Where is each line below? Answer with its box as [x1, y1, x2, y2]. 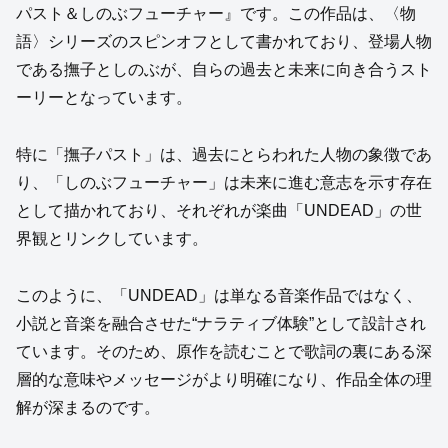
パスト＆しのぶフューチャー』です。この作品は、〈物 [16, 5, 416, 23]
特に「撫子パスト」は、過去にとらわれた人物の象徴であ [16, 146, 432, 164]
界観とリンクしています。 [16, 230, 208, 248]
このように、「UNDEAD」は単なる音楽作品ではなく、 [16, 286, 422, 304]
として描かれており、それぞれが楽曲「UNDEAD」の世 [16, 202, 422, 220]
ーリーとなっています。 [16, 89, 192, 107]
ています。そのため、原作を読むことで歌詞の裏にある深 [16, 342, 432, 360]
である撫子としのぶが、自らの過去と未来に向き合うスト [16, 61, 432, 79]
